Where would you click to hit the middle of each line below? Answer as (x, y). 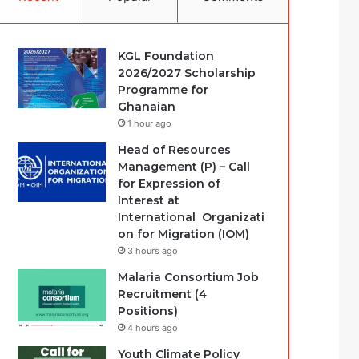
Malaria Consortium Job (189, 277)
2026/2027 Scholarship (187, 73)
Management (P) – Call (184, 167)
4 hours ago (153, 328)
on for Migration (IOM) (184, 234)
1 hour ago (150, 123)
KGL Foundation (166, 56)
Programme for (163, 90)
